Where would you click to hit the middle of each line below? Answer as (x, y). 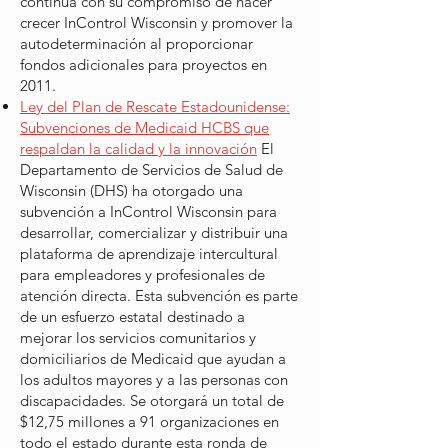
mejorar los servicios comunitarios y (138, 337)
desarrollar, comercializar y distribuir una (154, 232)
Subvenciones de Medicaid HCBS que (144, 127)
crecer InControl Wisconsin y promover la (156, 22)
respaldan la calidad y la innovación (138, 148)
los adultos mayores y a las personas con (154, 379)
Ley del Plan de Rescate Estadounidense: (155, 106)
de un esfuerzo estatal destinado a (132, 316)
